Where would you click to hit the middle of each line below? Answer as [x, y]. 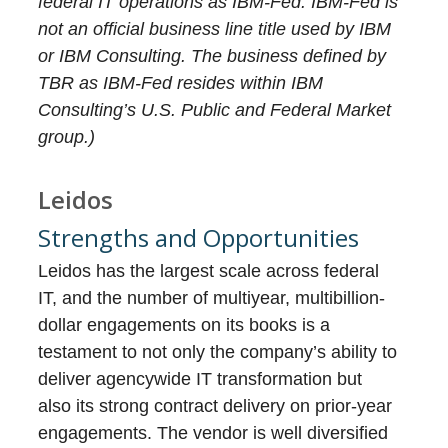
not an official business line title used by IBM [215, 29]
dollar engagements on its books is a [184, 325]
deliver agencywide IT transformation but [200, 379]
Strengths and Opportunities [199, 238]
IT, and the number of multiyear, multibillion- [212, 298]
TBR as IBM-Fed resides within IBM [181, 83]
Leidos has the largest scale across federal [209, 271]
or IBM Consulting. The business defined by [212, 56]
